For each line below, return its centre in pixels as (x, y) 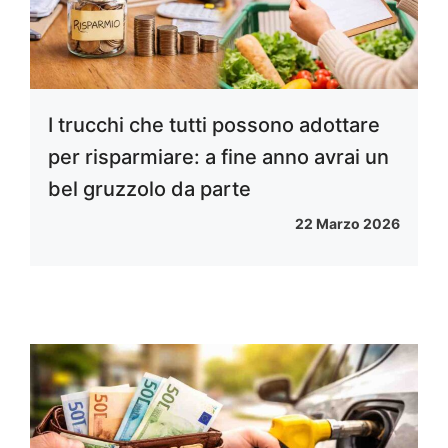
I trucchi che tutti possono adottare (214, 124)
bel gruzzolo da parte (149, 188)
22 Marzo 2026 (347, 223)
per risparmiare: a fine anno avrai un (218, 156)
